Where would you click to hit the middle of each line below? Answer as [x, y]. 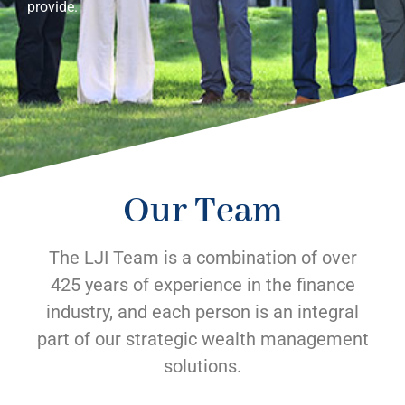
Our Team [202, 212]
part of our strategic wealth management [202, 339]
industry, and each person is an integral [202, 311]
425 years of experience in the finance [202, 284]
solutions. [202, 366]
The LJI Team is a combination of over [202, 257]
